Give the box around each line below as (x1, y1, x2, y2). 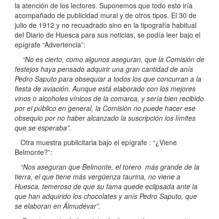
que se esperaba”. (15, 123, 71, 133)
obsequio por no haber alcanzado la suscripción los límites (15, 113, 196, 123)
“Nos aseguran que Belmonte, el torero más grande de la (15, 162, 199, 172)
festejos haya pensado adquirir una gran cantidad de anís (15, 64, 193, 74)
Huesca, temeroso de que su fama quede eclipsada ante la (15, 181, 197, 192)
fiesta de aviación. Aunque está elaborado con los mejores (15, 84, 196, 94)
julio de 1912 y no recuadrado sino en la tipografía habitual (15, 20, 197, 30)
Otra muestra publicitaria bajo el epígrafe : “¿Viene (15, 137, 177, 148)
